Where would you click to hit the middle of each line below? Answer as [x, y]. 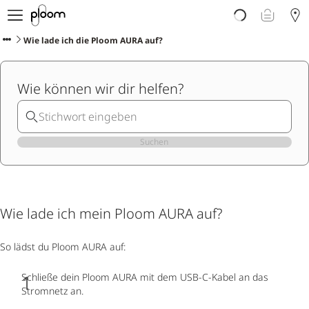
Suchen [154, 142]
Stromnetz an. [52, 291]
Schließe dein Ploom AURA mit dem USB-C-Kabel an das [145, 277]
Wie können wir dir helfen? [100, 89]
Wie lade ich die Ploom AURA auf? [93, 40]
